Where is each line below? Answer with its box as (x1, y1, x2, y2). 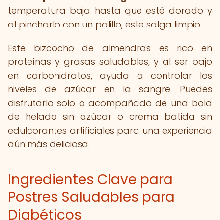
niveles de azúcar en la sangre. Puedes (8, 83, 212, 95)
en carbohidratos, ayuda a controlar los (8, 69, 212, 82)
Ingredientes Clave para (8, 170, 173, 189)
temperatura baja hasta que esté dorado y (8, 4, 212, 17)
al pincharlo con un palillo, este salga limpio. (8, 18, 202, 30)
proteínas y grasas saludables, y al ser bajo (8, 55, 212, 68)
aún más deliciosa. (8, 138, 90, 150)
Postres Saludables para (8, 188, 175, 207)
